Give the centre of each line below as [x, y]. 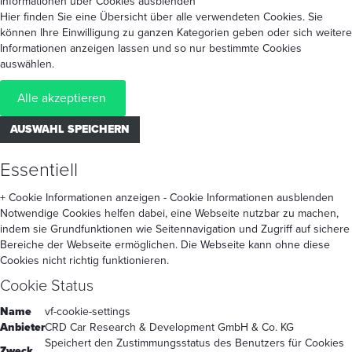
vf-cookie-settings [88, 311]
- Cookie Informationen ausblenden [249, 197]
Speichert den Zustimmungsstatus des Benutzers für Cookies [194, 343]
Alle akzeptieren [62, 98]
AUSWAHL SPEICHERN [70, 129]
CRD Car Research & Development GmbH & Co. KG [169, 327]
